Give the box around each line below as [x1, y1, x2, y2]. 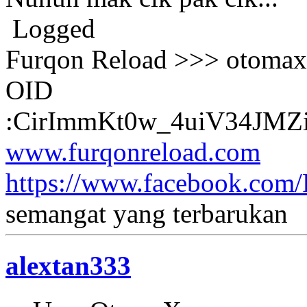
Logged [5, 13, 95, 43]
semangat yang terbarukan [5, 198, 288, 228]
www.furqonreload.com [5, 136, 260, 167]
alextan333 [5, 250, 131, 280]
